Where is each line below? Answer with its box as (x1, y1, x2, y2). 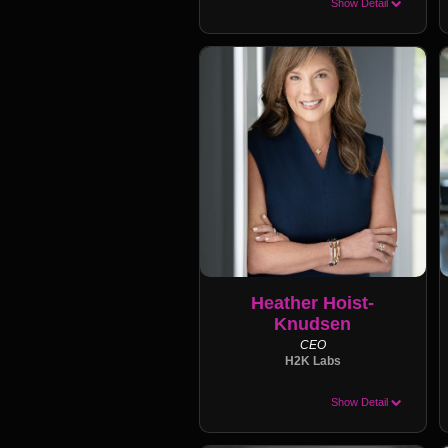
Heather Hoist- (251, 293, 375, 313)
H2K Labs (284, 355, 341, 367)
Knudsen (274, 314, 352, 334)
